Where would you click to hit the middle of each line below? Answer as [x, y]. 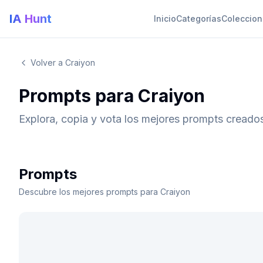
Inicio [165, 18]
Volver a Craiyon [63, 63]
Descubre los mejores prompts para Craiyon [104, 192]
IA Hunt [31, 19]
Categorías [199, 18]
